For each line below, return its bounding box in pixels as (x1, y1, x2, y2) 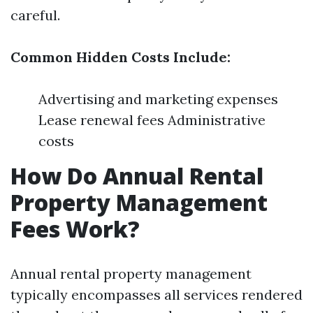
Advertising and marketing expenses (38, 90, 278, 108)
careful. (10, 6, 60, 24)
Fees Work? (10, 214, 140, 244)
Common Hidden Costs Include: (10, 48, 231, 66)
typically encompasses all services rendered (10, 286, 303, 303)
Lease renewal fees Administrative (38, 111, 265, 129)
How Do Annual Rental (10, 161, 263, 191)
